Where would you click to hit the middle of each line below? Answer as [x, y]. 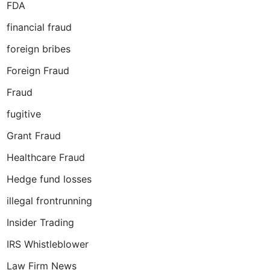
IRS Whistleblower [48, 244]
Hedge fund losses [49, 179]
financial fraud [39, 27]
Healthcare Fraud [46, 157]
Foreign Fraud [38, 71]
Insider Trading [40, 222]
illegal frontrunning [49, 201]
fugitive [24, 114]
